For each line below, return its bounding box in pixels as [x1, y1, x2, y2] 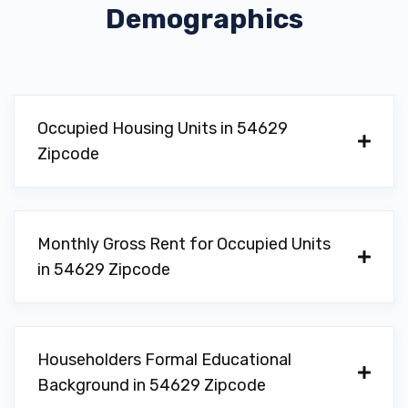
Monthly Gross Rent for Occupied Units [37, 234, 331, 254]
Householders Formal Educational [37, 350, 291, 370]
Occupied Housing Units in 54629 [37, 118, 288, 138]
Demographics [105, 3, 303, 36]
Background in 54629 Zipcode [37, 375, 266, 395]
